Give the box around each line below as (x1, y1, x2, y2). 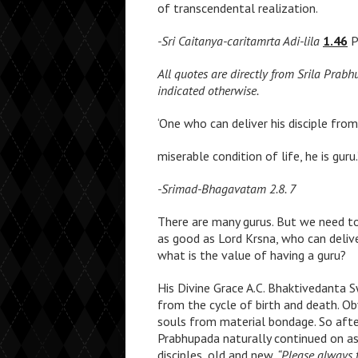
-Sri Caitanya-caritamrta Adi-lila (157, 33, 323, 49)
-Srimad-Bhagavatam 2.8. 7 (157, 181, 296, 197)
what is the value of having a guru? (157, 247, 346, 263)
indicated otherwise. (157, 82, 259, 98)
